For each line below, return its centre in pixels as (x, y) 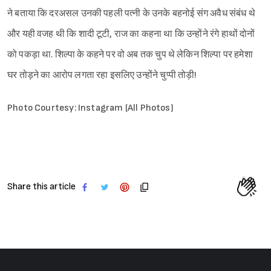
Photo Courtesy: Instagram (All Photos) (90, 108)
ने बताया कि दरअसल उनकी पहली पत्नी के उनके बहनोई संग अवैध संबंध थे (131, 14)
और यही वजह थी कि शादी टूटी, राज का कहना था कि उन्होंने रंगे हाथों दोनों (131, 34)
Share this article (41, 187)
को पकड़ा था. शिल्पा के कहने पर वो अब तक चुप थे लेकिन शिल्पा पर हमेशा (130, 55)
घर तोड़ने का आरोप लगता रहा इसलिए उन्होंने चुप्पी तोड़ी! (102, 76)
